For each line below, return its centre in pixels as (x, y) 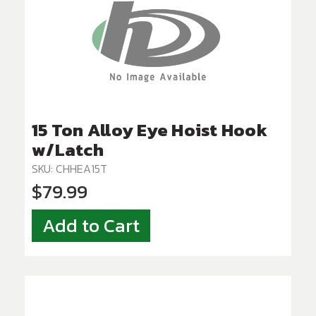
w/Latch (68, 150)
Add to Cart (91, 226)
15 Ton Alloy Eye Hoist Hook (150, 130)
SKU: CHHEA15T (69, 169)
